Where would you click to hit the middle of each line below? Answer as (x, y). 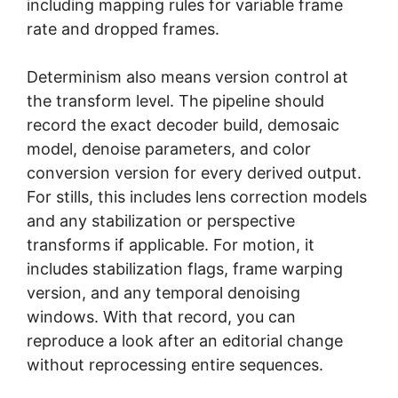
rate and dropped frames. (123, 28)
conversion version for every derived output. (194, 172)
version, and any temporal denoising (163, 292)
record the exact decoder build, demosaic (183, 124)
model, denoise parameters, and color (169, 148)
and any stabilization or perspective (161, 220)
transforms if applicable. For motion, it (171, 244)
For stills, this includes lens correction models (197, 196)
